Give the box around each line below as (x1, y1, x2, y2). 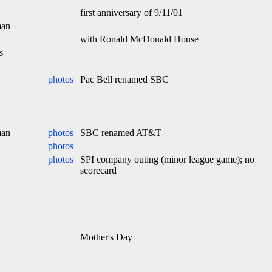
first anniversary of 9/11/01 (80, 7, 183, 18)
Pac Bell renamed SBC (80, 74, 169, 84)
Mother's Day (80, 232, 132, 242)
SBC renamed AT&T (80, 127, 161, 138)
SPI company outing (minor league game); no (80, 154, 254, 165)
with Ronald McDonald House (80, 34, 199, 44)
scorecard (80, 165, 117, 175)
